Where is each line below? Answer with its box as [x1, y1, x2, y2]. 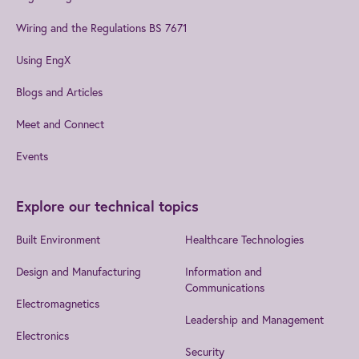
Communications [185, 279, 264, 295]
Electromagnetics [16, 295, 99, 311]
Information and [185, 263, 262, 279]
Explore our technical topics [16, 196, 199, 216]
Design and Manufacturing [16, 263, 141, 279]
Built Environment [16, 231, 100, 247]
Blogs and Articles [16, 83, 103, 99]
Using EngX [16, 51, 71, 67]
